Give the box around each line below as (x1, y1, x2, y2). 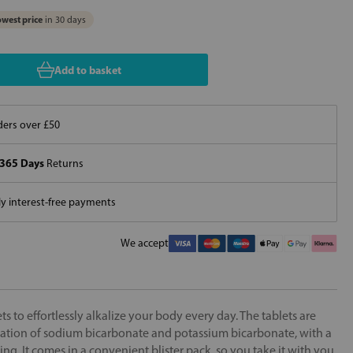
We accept (121, 236, 169, 251)
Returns (44, 156, 84, 170)
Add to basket (54, 62, 121, 77)
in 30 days (43, 14, 86, 25)
